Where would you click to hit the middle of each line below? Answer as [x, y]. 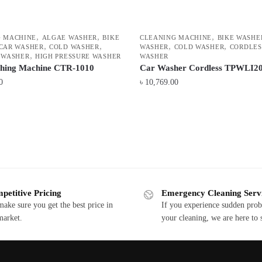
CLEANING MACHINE [176, 38]
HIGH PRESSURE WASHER [78, 56]
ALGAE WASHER [70, 38]
